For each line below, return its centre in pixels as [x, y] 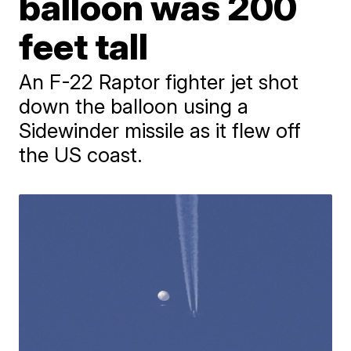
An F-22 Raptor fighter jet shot [159, 82]
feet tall [84, 46]
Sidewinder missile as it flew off [160, 130]
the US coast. [81, 155]
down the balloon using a [134, 106]
